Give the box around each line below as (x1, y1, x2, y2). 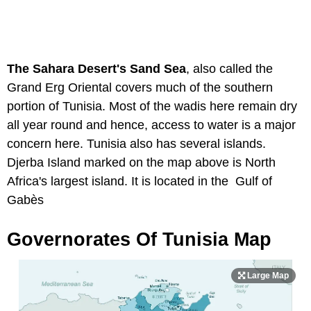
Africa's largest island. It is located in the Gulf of (7, 174, 272, 189)
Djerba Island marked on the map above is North (7, 155, 276, 170)
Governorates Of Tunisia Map (7, 229, 271, 251)
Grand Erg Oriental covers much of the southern (7, 81, 273, 95)
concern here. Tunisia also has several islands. (7, 137, 266, 151)
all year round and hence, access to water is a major (7, 118, 296, 133)
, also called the (186, 62, 273, 76)
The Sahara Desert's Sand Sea (7, 62, 186, 76)
